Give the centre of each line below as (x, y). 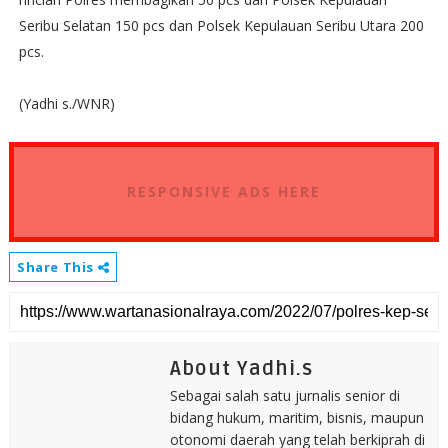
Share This (57, 267)
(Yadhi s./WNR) (66, 103)
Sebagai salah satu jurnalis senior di (284, 395)
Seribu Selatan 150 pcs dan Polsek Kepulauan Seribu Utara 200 (221, 25)
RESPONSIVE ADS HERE (223, 191)
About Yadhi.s (241, 369)
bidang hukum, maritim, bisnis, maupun (296, 417)
